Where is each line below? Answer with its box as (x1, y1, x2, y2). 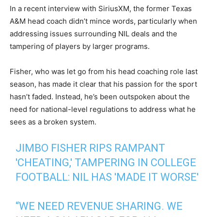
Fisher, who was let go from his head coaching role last (10, 67, 198, 76)
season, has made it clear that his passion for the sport (10, 79, 197, 89)
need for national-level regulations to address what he (10, 105, 196, 114)
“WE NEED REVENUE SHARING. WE (15, 200, 183, 212)
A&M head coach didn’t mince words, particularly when (10, 16, 197, 26)
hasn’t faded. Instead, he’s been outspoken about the (10, 92, 190, 101)
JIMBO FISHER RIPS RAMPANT (15, 142, 166, 154)
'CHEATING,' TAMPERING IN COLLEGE (15, 156, 197, 169)
